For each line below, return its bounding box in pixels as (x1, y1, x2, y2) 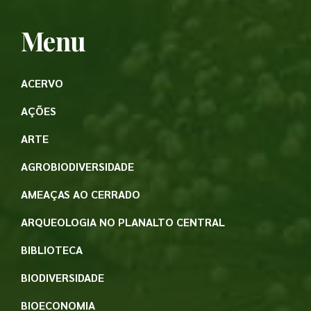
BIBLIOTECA (21, 242, 83, 257)
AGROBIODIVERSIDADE (21, 159, 134, 174)
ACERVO (21, 76, 63, 90)
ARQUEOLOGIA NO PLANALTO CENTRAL (21, 215, 225, 229)
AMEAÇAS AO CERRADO (21, 187, 140, 201)
